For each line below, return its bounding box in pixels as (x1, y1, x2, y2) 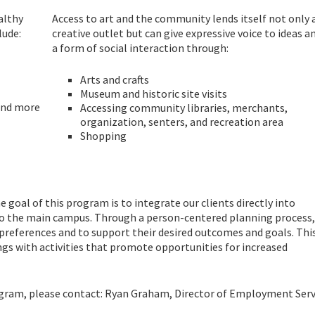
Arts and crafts (80, 72, 149, 86)
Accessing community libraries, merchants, (80, 101, 288, 115)
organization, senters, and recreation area (80, 115, 283, 129)
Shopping (80, 129, 127, 143)
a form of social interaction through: (52, 41, 229, 55)
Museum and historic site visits (80, 86, 227, 101)
